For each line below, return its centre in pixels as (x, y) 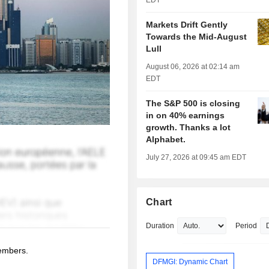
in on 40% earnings (186, 116)
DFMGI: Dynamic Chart (190, 261)
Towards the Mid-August (197, 37)
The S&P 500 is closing (193, 104)
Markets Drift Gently (187, 25)
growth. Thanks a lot (189, 128)
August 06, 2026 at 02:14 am (193, 67)
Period (246, 226)
